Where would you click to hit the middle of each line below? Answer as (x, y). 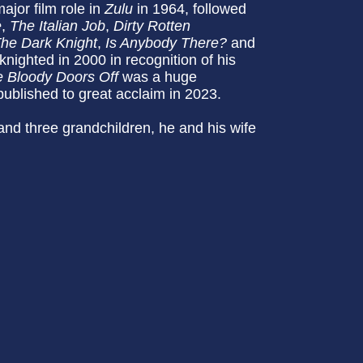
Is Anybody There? (166, 43)
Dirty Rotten (152, 26)
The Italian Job (58, 26)
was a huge (160, 77)
